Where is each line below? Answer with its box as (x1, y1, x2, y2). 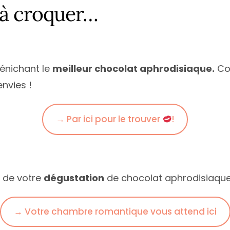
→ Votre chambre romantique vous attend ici (13, 205, 217, 218)
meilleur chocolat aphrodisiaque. (52, 62, 215, 75)
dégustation (44, 171, 104, 184)
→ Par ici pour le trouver (55, 113, 162, 126)
